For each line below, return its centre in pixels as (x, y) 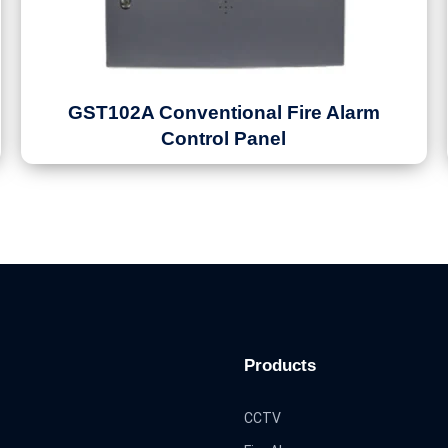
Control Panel (224, 138)
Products (280, 365)
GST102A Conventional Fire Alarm (223, 112)
